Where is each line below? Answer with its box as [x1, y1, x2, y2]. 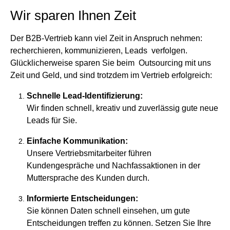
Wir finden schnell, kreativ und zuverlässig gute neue [27, 104, 218, 113]
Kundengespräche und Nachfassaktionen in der [27, 161, 200, 170]
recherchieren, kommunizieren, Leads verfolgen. [10, 46, 187, 55]
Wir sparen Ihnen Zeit [10, 8, 136, 24]
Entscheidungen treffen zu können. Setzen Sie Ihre [27, 219, 211, 228]
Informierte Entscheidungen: [27, 194, 138, 203]
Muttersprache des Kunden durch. [27, 174, 149, 183]
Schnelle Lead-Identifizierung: [27, 91, 143, 101]
